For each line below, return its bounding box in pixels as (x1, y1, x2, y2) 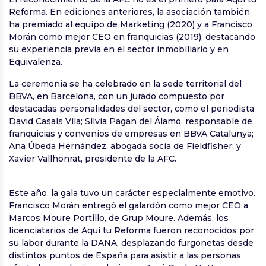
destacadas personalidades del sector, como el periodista (9, 103, 254, 114)
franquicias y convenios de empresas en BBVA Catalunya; (9, 128, 254, 139)
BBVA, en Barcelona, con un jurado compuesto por (9, 90, 224, 102)
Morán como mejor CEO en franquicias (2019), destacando (9, 31, 255, 42)
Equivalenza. (9, 56, 62, 67)
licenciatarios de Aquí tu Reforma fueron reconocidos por (9, 224, 254, 236)
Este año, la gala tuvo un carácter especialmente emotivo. (9, 187, 255, 198)
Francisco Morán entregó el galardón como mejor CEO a (9, 199, 248, 211)
